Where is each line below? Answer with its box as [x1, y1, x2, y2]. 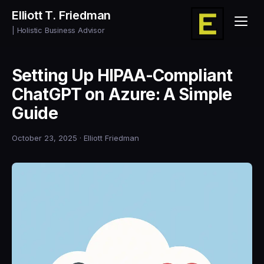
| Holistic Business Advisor [12, 26, 105, 35]
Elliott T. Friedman [12, 8, 111, 22]
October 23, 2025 [12, 133, 77, 143]
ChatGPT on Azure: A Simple [12, 84, 232, 104]
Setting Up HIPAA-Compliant [12, 65, 233, 85]
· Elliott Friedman [80, 133, 139, 143]
